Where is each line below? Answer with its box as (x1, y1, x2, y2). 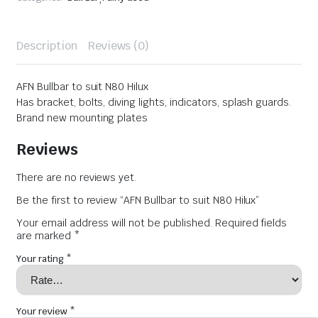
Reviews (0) (87, 38, 150, 53)
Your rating (16, 253, 66, 265)
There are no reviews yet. (16, 171, 137, 185)
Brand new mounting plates (16, 111, 148, 124)
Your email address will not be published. (16, 216, 212, 230)
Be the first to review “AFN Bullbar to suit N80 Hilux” (16, 194, 260, 207)
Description (16, 38, 77, 53)
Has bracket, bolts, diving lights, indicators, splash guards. (16, 95, 292, 109)
